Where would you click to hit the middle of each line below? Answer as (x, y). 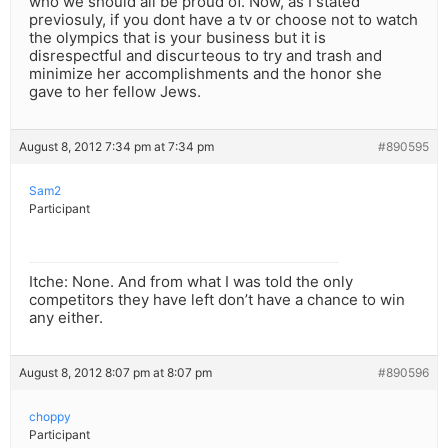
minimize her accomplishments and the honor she (205, 74)
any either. (66, 318)
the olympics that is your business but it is (177, 38)
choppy (50, 417)
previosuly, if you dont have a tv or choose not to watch (223, 20)
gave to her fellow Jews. (115, 92)
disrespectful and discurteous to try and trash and (205, 56)
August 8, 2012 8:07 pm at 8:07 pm (115, 373)
